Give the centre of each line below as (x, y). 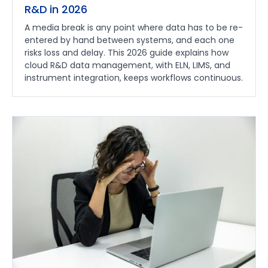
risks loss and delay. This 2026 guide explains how (127, 52)
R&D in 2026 (56, 9)
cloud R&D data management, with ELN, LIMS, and (127, 65)
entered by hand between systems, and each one (130, 40)
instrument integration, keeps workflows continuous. (134, 77)
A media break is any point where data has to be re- (134, 27)
